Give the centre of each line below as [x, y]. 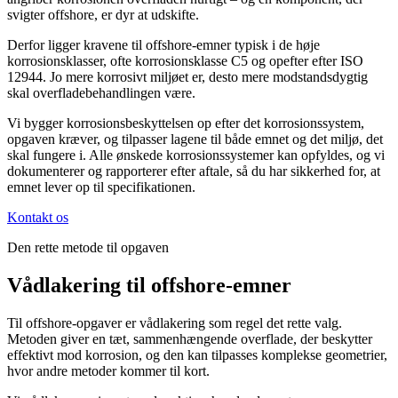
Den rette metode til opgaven [88, 248]
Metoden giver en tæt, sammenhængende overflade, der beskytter [190, 338]
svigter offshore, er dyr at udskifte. [103, 15]
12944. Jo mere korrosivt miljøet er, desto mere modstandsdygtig [187, 77]
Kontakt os [38, 218]
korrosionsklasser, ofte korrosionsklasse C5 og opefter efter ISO [185, 61]
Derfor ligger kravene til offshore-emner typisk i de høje [163, 45]
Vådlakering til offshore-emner [149, 286]
